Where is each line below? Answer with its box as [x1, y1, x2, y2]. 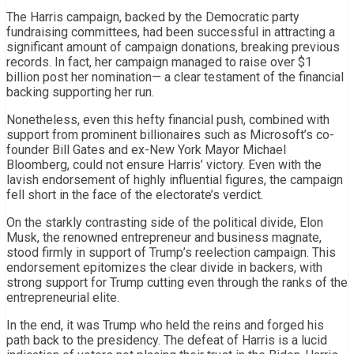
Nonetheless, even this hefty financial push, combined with [6, 111, 330, 127]
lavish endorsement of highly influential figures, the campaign [6, 171, 343, 187]
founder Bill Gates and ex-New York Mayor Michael [6, 141, 286, 157]
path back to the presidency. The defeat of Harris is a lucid [6, 332, 327, 348]
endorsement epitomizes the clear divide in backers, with [6, 259, 322, 275]
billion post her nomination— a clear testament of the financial [6, 69, 344, 85]
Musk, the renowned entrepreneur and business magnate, [6, 229, 322, 245]
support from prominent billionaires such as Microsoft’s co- [6, 126, 334, 142]
